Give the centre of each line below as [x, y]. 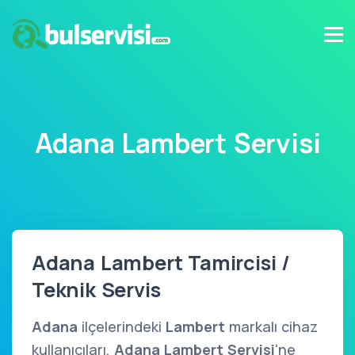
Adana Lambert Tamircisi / [161, 263]
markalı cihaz [271, 326]
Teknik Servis [96, 290]
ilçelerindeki [122, 326]
